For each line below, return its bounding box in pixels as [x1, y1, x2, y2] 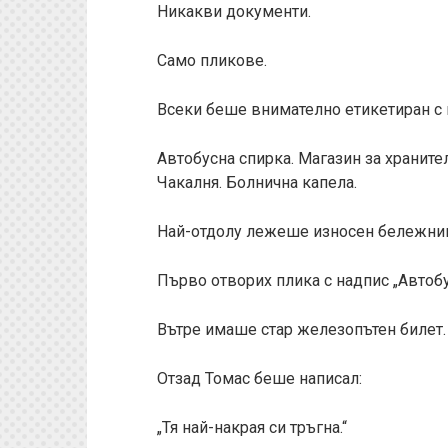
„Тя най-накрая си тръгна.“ [157, 418, 347, 437]
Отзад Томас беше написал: [157, 369, 362, 388]
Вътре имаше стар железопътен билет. [157, 320, 446, 339]
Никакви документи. [157, 2, 311, 21]
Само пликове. [157, 51, 267, 70]
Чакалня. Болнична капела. [157, 173, 357, 192]
